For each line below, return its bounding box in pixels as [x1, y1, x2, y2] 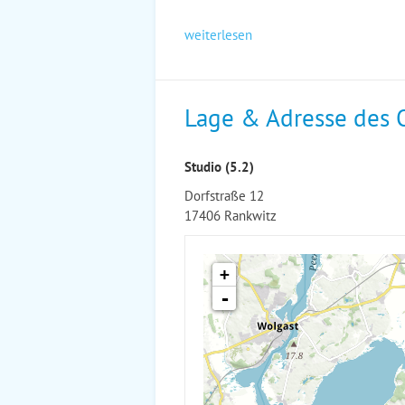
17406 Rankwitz [184, 206, 277, 224]
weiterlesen [184, 25, 252, 43]
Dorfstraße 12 [184, 186, 264, 204]
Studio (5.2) [184, 157, 254, 175]
